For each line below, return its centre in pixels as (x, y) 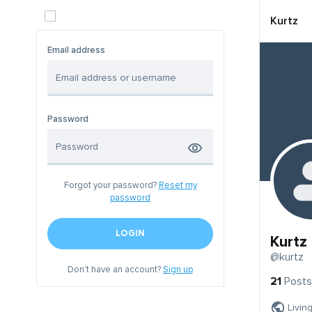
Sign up (178, 270)
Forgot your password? (111, 185)
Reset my (178, 185)
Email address (76, 50)
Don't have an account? (115, 270)
